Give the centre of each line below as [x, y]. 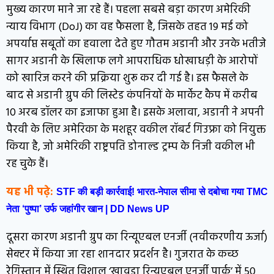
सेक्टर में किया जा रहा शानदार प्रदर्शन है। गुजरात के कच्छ [122, 254]
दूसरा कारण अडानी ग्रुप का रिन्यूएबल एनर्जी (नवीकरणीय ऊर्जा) [137, 237]
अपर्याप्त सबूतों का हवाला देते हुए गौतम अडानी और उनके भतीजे [136, 44]
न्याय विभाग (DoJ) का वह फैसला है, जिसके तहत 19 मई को [127, 27]
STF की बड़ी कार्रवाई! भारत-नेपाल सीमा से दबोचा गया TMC [162, 191]
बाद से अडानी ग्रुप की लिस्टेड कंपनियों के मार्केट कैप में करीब [132, 95]
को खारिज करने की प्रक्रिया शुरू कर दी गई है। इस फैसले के [127, 78]
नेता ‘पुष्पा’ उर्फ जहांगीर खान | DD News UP [88, 209]
